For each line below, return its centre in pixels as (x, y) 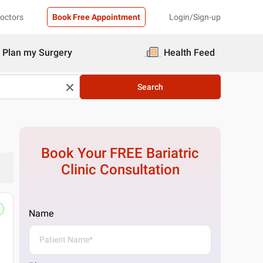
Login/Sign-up (195, 17)
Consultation (138, 170)
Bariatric (173, 153)
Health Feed (189, 53)
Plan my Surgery (37, 53)
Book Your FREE (94, 153)
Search (150, 87)
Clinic (78, 170)
